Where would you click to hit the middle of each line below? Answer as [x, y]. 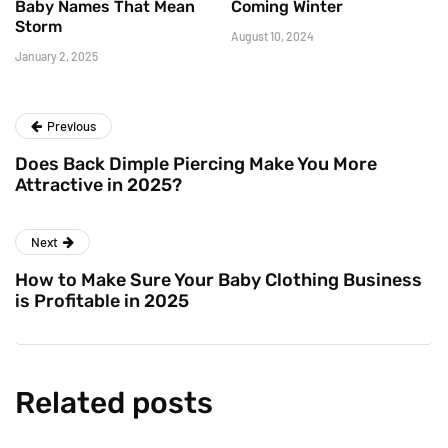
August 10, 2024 [272, 35]
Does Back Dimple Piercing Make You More [196, 163]
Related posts [114, 402]
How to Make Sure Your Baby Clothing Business [218, 279]
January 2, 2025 [56, 55]
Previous [71, 125]
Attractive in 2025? [98, 184]
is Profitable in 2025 [102, 300]
